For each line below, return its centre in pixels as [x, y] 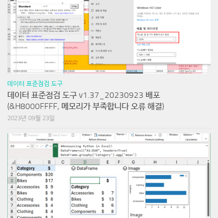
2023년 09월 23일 [31, 118]
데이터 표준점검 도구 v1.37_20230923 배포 [84, 95]
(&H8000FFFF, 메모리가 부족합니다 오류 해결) [86, 106]
